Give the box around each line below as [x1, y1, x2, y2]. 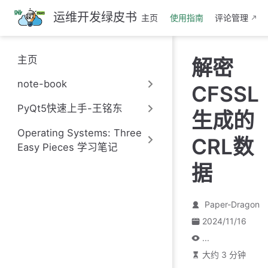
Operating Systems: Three [17, 126, 142, 139]
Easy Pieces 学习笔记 [17, 141, 118, 153]
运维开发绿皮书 [53, 10, 137, 25]
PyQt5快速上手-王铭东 [17, 102, 123, 115]
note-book [17, 78, 67, 90]
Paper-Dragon [204, 199, 260, 209]
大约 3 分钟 [202, 249, 246, 260]
